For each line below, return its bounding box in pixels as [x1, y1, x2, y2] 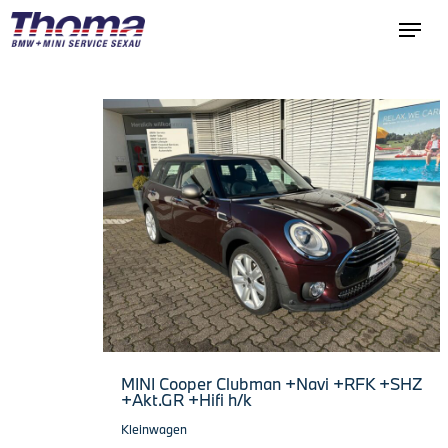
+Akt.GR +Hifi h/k [121, 388, 252, 410]
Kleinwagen [121, 420, 187, 437]
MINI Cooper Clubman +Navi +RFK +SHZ [121, 372, 422, 394]
